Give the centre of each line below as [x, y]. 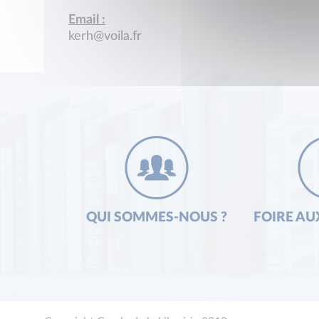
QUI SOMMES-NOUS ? [156, 218]
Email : [87, 20]
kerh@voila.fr [105, 37]
